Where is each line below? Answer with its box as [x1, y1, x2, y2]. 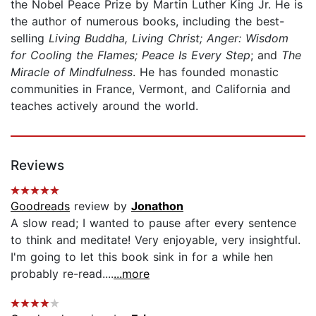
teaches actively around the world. [11, 98, 198, 113]
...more [114, 266, 150, 281]
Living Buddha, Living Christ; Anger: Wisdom [49, 30, 288, 45]
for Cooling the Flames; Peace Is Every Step [11, 47, 250, 62]
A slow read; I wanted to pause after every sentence [11, 215, 296, 230]
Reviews [11, 157, 64, 174]
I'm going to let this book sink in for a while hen [11, 249, 273, 264]
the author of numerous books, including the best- [11, 13, 284, 28]
